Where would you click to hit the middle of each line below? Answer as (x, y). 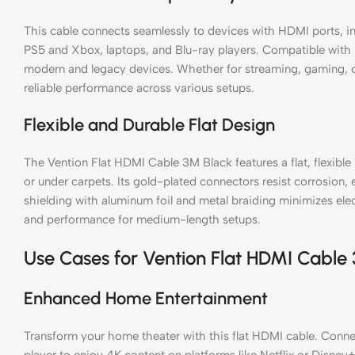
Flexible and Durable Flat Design (149, 124)
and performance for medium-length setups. (142, 219)
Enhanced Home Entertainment (146, 298)
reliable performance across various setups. (139, 88)
